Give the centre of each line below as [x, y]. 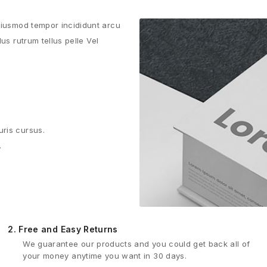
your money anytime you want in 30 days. [105, 256]
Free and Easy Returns [67, 229]
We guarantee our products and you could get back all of [136, 244]
